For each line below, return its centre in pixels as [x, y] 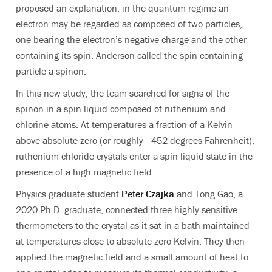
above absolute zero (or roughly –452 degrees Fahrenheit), [135, 141]
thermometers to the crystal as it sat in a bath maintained [133, 226]
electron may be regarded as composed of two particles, [129, 24]
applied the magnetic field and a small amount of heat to [132, 257]
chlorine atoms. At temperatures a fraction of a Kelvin [124, 125]
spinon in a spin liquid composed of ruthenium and [121, 109]
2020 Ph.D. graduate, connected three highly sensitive [127, 210]
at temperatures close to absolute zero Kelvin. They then [130, 241]
